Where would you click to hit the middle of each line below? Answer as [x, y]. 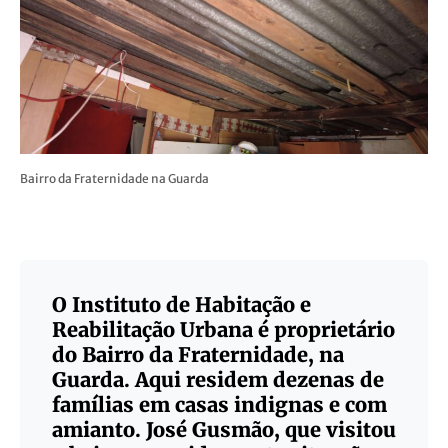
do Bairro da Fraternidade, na [198, 354]
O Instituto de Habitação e [181, 304]
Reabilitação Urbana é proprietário [223, 329]
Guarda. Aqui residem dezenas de [218, 379]
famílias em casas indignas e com [219, 404]
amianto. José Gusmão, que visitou [224, 429]
